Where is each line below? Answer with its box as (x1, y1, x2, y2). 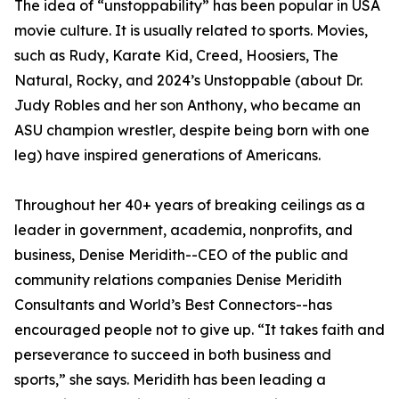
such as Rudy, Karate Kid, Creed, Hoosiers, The (14, 46, 338, 65)
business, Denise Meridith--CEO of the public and (14, 246, 348, 265)
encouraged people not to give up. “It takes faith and (14, 321, 385, 339)
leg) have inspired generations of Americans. (14, 146, 321, 165)
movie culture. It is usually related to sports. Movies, (14, 21, 368, 40)
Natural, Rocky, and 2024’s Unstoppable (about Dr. (14, 71, 362, 90)
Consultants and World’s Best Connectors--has (14, 296, 332, 314)
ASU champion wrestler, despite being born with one (14, 121, 370, 140)
